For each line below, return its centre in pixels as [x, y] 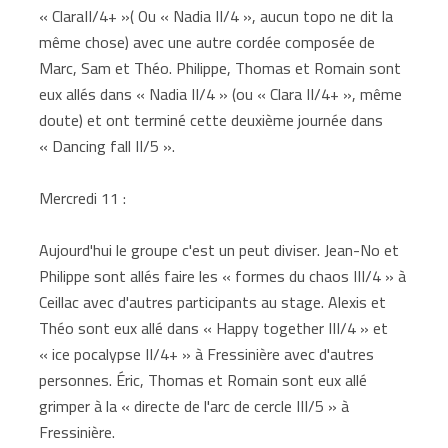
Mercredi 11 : [83, 197]
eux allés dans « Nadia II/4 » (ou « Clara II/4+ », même [221, 93]
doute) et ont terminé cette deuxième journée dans [211, 119]
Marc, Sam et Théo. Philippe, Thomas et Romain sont [220, 67]
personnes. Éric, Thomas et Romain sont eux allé [203, 379]
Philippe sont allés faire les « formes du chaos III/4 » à [223, 275]
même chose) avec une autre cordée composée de [207, 41]
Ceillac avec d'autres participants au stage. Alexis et [213, 301]
